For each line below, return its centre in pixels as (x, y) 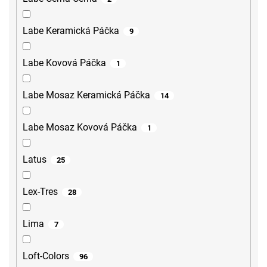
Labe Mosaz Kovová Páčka (80, 128)
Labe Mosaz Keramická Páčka (86, 95)
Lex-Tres (40, 192)
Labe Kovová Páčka (64, 63)
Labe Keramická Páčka (71, 31)
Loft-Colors (46, 256)
